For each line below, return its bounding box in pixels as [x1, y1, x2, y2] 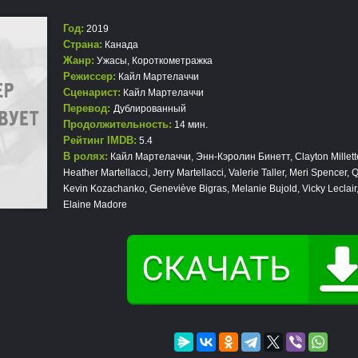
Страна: [63, 38, 102, 50]
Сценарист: [63, 86, 121, 98]
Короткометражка [132, 55, 213, 66]
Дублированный [113, 103, 186, 114]
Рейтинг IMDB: [63, 134, 137, 146]
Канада [102, 39, 138, 50]
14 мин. [172, 119, 208, 130]
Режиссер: [63, 70, 116, 82]
